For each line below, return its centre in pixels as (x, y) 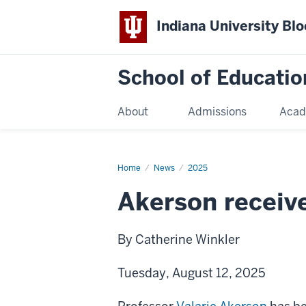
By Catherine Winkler (179, 239)
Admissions (217, 111)
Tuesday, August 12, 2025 (192, 273)
